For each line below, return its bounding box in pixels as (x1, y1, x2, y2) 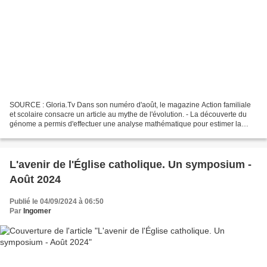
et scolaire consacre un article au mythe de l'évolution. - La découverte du (10, 110, 247, 119)
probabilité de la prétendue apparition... (10, 129, 137, 138)
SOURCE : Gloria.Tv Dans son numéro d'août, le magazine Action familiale (10, 101, 251, 110)
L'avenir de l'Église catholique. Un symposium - (10, 159, 252, 171)
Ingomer (23, 207, 51, 216)
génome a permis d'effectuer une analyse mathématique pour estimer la (10, 120, 241, 129)
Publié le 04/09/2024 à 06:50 (10, 197, 104, 206)
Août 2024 (10, 173, 61, 186)
